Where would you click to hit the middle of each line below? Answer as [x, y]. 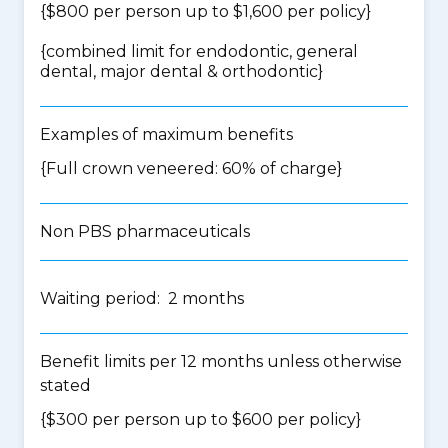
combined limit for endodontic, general [202, 51]
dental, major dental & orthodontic [179, 71]
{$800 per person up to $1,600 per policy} [205, 11]
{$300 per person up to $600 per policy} [200, 419]
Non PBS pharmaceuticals [145, 231]
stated [65, 385]
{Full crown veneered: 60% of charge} [191, 168]
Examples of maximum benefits [166, 134]
